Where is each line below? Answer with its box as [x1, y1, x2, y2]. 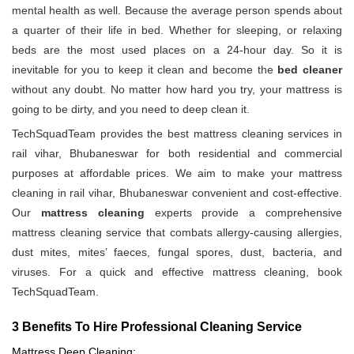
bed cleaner [277, 63, 343, 77]
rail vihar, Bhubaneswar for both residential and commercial [12, 147, 342, 160]
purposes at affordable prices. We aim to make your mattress [12, 167, 342, 180]
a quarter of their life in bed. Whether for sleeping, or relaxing [12, 24, 342, 37]
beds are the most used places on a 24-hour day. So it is [12, 43, 342, 57]
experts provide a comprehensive [144, 206, 343, 220]
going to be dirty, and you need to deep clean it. [12, 103, 250, 116]
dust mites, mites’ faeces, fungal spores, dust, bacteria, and [12, 246, 342, 259]
